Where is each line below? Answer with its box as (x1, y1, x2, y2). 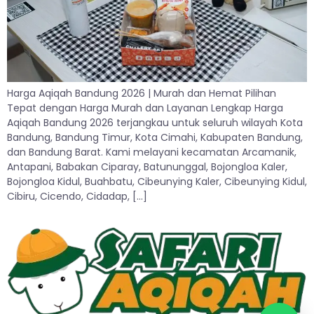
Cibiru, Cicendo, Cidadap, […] (7, 189, 147, 204)
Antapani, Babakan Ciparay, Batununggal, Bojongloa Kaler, (7, 160, 287, 175)
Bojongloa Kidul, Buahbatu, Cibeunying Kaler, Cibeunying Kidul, (7, 175, 307, 189)
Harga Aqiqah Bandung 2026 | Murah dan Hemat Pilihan (7, 86, 276, 101)
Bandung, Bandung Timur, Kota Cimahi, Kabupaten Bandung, (7, 130, 303, 145)
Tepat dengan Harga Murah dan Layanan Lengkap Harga (7, 101, 283, 116)
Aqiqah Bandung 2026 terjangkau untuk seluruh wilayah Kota (7, 116, 303, 130)
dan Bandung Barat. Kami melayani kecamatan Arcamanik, (7, 145, 296, 160)
